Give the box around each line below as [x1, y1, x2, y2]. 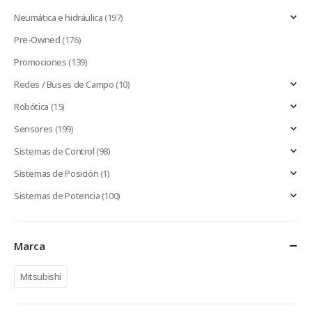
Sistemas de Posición [14, 166, 99, 180]
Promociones [14, 55, 67, 68]
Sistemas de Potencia [14, 189, 100, 202]
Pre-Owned [14, 33, 61, 46]
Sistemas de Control [14, 144, 95, 157]
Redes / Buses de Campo [14, 77, 114, 91]
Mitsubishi [20, 270, 62, 283]
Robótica [14, 100, 49, 113]
